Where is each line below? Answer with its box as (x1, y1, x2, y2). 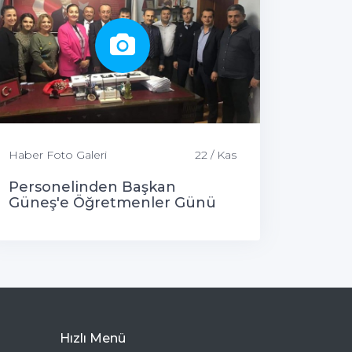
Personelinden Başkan (9, 178, 176, 196)
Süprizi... (9, 209, 69, 227)
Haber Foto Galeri (9, 147, 107, 162)
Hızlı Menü (60, 330, 126, 346)
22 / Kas (195, 147, 236, 162)
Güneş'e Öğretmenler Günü (9, 193, 216, 211)
